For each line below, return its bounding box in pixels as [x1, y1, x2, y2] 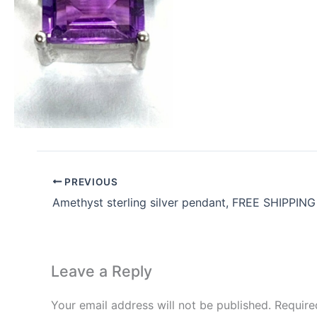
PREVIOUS [62, 175, 118, 188]
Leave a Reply [51, 261, 152, 280]
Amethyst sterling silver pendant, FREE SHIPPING [52, 195, 316, 209]
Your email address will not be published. [51, 298, 271, 313]
